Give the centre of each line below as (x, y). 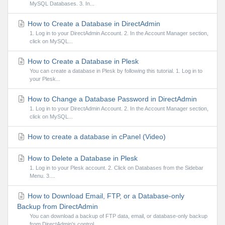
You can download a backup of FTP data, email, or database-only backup (118, 216)
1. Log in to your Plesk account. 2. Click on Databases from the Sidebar (116, 168)
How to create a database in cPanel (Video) (96, 137)
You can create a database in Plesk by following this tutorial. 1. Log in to (116, 71)
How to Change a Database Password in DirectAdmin (111, 99)
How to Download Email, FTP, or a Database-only (105, 196)
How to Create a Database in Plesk (82, 62)
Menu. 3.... (42, 176)
